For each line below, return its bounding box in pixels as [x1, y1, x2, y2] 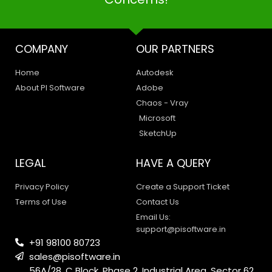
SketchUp [139, 127, 177, 139]
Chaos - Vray [136, 97, 188, 109]
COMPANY [15, 41, 68, 56]
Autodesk [136, 66, 174, 78]
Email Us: [136, 211, 171, 223]
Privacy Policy [15, 180, 69, 192]
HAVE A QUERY [136, 155, 211, 171]
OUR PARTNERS [136, 41, 214, 56]
